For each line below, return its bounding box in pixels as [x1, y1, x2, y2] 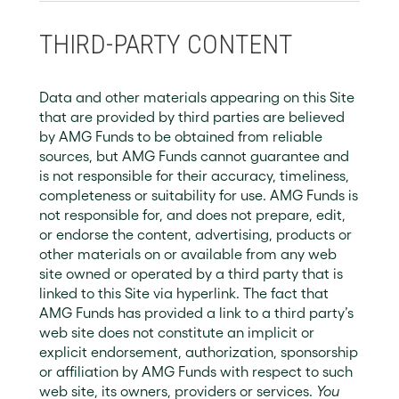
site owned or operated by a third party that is [39, 265, 343, 281]
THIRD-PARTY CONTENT [39, 28, 292, 60]
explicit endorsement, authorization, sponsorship [39, 344, 358, 360]
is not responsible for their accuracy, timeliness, [39, 167, 349, 183]
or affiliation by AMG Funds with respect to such [39, 363, 353, 379]
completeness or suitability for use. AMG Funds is [39, 187, 358, 203]
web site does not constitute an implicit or [39, 324, 314, 340]
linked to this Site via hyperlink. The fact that [39, 285, 329, 301]
